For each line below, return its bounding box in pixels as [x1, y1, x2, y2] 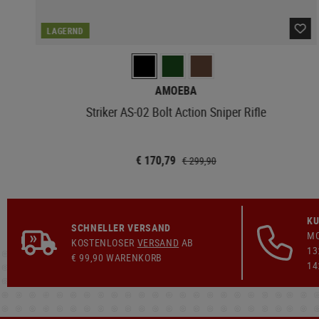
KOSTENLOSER [71, 236, 137, 249]
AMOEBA [155, 82, 197, 98]
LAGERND [46, 24, 84, 36]
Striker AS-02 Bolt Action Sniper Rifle [85, 103, 266, 120]
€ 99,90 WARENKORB [71, 251, 162, 264]
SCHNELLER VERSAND [71, 221, 171, 234]
